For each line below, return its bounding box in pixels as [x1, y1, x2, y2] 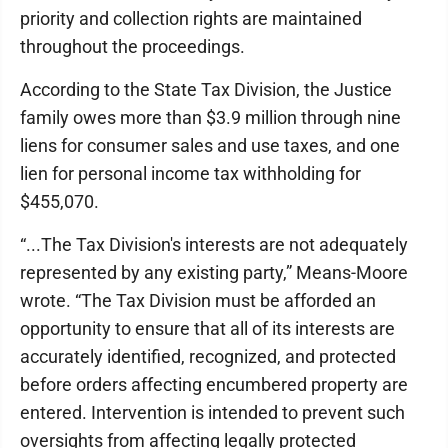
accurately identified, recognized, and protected [20, 346, 396, 367]
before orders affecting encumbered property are [20, 374, 408, 395]
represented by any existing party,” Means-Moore [20, 262, 408, 283]
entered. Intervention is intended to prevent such [20, 402, 405, 423]
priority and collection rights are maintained [20, 8, 362, 29]
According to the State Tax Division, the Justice [20, 79, 392, 100]
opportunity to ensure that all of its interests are [20, 318, 395, 339]
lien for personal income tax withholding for [20, 163, 361, 184]
